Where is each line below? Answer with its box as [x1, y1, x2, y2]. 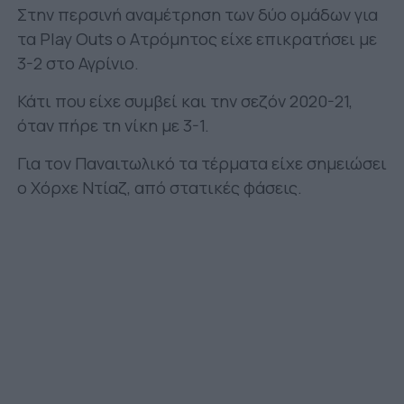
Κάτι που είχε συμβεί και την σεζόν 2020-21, [16, 88, 353, 113]
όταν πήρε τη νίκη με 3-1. [16, 113, 209, 137]
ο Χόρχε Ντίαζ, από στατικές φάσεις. [16, 175, 302, 199]
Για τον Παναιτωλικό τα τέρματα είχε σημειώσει [16, 151, 387, 175]
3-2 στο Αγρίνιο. [16, 50, 139, 75]
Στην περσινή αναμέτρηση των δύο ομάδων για [16, 2, 378, 26]
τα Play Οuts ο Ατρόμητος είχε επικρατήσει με [16, 26, 377, 50]
